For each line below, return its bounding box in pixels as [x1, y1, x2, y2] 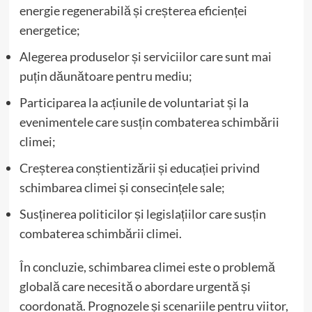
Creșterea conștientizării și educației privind [19, 159, 260, 175]
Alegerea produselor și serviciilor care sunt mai [19, 48, 272, 64]
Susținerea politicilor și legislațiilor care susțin [19, 205, 266, 221]
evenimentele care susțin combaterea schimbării [19, 114, 279, 130]
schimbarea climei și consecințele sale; [19, 179, 225, 195]
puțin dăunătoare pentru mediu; [19, 68, 192, 84]
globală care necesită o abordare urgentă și [19, 278, 251, 294]
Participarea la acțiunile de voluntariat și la [19, 94, 249, 110]
